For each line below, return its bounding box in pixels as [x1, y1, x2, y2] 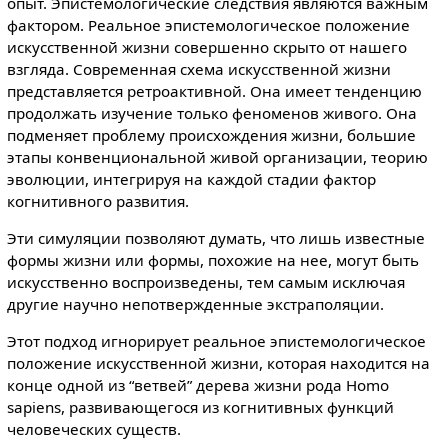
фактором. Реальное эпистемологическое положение [6, 14, 410, 35]
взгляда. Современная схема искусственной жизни [6, 58, 391, 79]
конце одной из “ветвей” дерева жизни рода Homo [6, 374, 389, 395]
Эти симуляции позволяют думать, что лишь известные [6, 227, 425, 248]
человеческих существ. [6, 418, 181, 439]
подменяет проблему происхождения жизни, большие [6, 124, 416, 145]
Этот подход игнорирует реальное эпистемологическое [6, 330, 426, 351]
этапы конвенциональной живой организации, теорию [6, 146, 428, 167]
